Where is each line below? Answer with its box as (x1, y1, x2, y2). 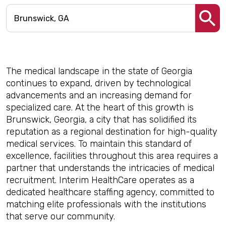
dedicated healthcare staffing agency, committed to (6, 187, 214, 198)
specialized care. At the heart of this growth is (6, 102, 194, 113)
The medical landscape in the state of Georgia (6, 66, 192, 77)
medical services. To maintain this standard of (6, 138, 192, 149)
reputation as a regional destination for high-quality (6, 126, 217, 137)
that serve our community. (6, 211, 115, 222)
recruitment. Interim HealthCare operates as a (6, 175, 194, 186)
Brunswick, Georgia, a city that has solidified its (6, 114, 197, 125)
